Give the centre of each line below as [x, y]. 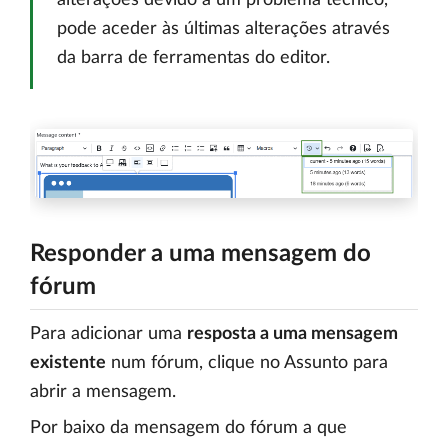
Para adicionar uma [108, 334]
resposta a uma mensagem [292, 334]
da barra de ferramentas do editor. [193, 57]
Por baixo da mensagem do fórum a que [188, 428]
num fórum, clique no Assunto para [247, 363]
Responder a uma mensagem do [200, 254]
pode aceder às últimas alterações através [223, 28]
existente [68, 363]
